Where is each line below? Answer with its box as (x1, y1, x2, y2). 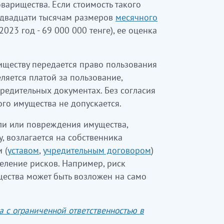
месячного (115, 11, 157, 23)
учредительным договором (43, 144, 151, 156)
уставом (7, 144, 39, 156)
